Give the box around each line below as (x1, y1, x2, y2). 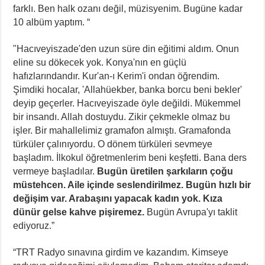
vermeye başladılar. (13, 166, 98, 176)
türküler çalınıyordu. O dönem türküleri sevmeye (13, 138, 213, 149)
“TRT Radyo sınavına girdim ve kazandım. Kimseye (13, 247, 229, 257)
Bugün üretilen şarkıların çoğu (97, 166, 234, 176)
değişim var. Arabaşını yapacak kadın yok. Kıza (13, 193, 223, 203)
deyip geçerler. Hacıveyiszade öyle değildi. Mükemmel (13, 98, 241, 108)
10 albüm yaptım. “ (13, 17, 91, 27)
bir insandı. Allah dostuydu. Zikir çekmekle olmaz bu (13, 111, 231, 122)
